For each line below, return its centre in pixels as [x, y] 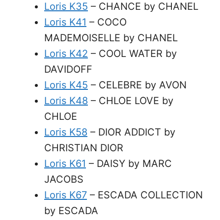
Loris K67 [66, 195]
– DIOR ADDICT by [131, 132]
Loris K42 [66, 54]
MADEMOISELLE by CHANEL [111, 38]
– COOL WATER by [132, 54]
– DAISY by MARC [129, 164]
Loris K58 [66, 132]
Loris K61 [65, 164]
